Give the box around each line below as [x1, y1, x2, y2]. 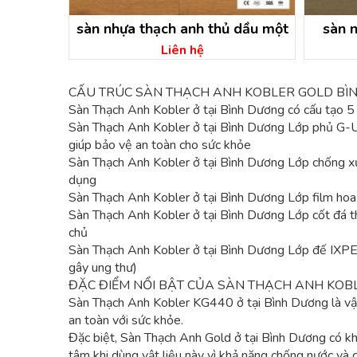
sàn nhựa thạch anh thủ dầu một [76, 19, 288, 38]
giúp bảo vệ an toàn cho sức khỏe [69, 136, 251, 154]
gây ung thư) [69, 259, 137, 277]
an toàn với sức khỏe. [69, 312, 183, 329]
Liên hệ [160, 41, 204, 59]
